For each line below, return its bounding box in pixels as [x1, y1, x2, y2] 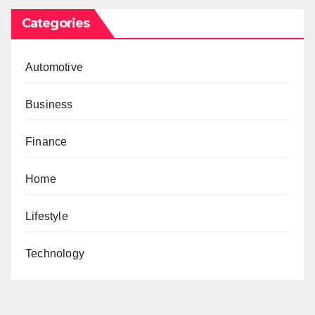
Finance [25, 136, 67, 148]
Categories [22, 15, 89, 32]
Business [25, 98, 73, 111]
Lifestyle [25, 210, 68, 223]
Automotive [25, 61, 83, 74]
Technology [25, 247, 84, 260]
